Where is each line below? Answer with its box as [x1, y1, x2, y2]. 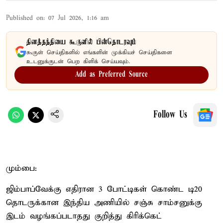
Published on [6, 13, 43, 22]
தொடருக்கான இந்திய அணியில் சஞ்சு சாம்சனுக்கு [6, 197, 202, 208]
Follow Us [153, 110, 187, 120]
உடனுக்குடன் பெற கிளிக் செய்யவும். [26, 57, 130, 65]
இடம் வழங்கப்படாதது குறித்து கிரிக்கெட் [6, 211, 162, 222]
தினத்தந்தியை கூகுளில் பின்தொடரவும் [26, 37, 136, 47]
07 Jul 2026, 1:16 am [48, 13, 109, 22]
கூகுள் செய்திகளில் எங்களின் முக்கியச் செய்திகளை [26, 48, 172, 56]
